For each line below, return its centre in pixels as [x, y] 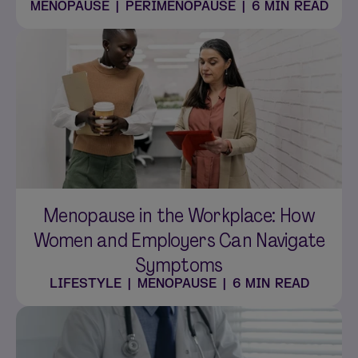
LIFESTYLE [85, 284]
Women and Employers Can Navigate [179, 240]
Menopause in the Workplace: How [179, 215]
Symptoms [179, 265]
